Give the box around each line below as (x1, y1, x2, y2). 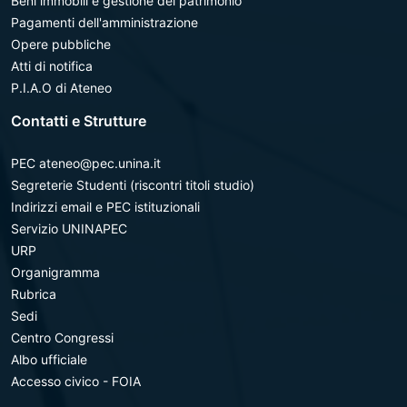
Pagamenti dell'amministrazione (11, 15, 198, 30)
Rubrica (11, 286, 56, 302)
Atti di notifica (11, 58, 93, 74)
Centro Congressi (11, 330, 114, 345)
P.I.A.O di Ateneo (11, 80, 112, 95)
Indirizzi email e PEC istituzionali (11, 199, 200, 214)
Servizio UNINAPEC (11, 221, 127, 236)
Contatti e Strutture (11, 112, 146, 130)
